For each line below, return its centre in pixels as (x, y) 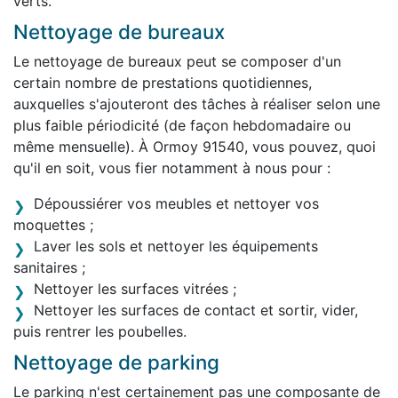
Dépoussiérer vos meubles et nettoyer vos (176, 203)
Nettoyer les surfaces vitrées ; (135, 288)
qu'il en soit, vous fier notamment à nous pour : (172, 167)
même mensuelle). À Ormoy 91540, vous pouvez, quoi (195, 146)
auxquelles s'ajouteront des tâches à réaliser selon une (197, 103)
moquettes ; (53, 224)
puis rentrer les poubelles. (100, 331)
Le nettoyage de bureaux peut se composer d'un (177, 61)
